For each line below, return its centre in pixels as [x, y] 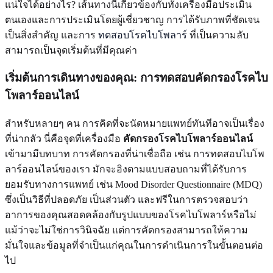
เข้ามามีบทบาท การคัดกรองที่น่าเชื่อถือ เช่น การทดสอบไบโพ [135, 154]
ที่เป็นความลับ [218, 35]
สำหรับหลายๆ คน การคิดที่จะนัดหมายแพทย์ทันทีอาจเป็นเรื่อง [135, 124]
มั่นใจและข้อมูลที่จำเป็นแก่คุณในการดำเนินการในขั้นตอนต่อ [134, 246]
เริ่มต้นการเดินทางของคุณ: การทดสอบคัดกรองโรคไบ [136, 78]
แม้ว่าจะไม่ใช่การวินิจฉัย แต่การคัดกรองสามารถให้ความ [126, 230]
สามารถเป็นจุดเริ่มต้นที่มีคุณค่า [71, 50]
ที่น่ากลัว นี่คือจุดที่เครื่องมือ [64, 139]
